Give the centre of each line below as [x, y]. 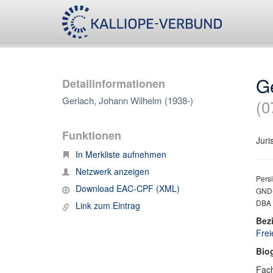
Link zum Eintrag [108, 205]
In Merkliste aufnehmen [121, 154]
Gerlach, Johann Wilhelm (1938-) [128, 100]
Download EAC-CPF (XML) [128, 188]
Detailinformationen [114, 83]
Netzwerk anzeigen [112, 171]
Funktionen [92, 135]
